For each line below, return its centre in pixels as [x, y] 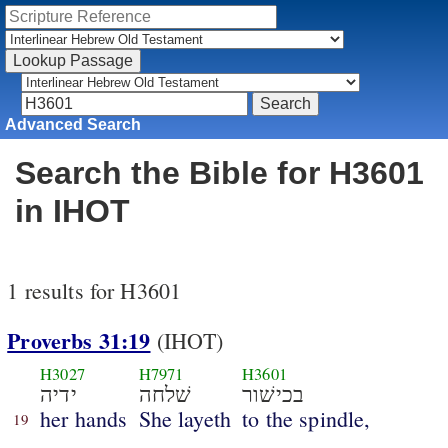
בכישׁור [273, 394]
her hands [84, 418]
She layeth [185, 418]
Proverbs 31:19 [79, 341]
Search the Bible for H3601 [219, 173]
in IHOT [72, 211]
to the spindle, [306, 418]
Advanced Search [73, 124]
